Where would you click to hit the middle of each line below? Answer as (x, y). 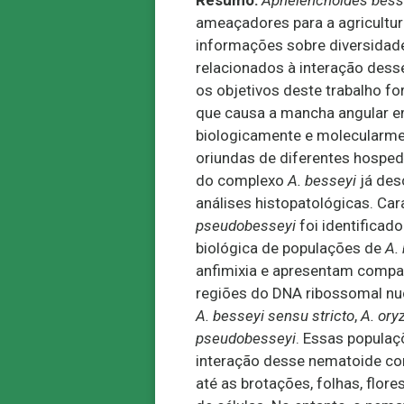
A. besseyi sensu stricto (275, 316)
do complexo (242, 180)
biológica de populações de (289, 248)
